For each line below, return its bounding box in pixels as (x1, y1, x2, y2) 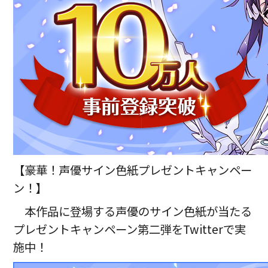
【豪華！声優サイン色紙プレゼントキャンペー (13, 161, 252, 178)
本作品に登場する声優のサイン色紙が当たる (25, 203, 252, 220)
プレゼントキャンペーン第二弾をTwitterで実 (13, 221, 246, 238)
